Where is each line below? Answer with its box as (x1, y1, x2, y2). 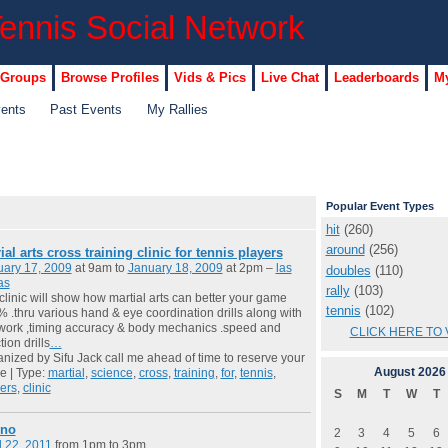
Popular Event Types (325, 200, 434, 213)
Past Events (50, 101, 123, 117)
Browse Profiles (60, 69, 159, 85)
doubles (325, 262, 371, 278)
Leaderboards (333, 69, 419, 85)
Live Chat (260, 69, 319, 85)
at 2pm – (222, 260, 276, 275)
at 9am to (71, 260, 128, 275)
